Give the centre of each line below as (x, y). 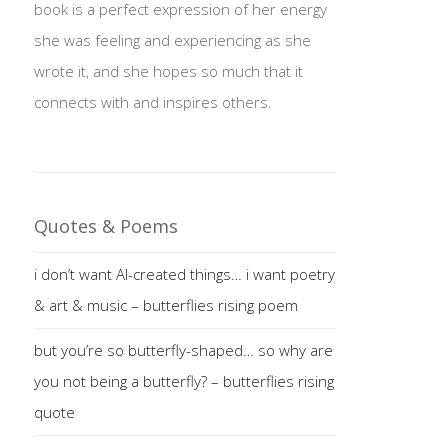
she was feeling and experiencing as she (172, 39)
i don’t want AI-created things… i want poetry (184, 273)
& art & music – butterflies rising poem (165, 304)
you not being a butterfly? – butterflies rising (183, 380)
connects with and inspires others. (152, 101)
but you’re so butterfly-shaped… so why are (183, 349)
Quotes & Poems (105, 225)
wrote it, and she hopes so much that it (168, 70)
